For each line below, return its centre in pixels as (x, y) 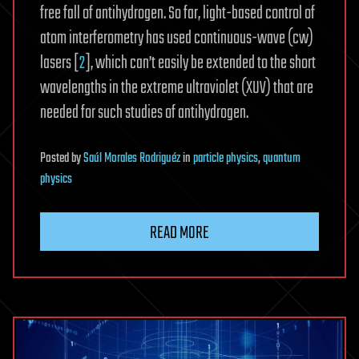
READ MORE (179, 234)
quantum (282, 159)
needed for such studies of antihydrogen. (144, 113)
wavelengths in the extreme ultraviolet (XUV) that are (177, 89)
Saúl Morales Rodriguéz (132, 159)
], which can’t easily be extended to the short (200, 64)
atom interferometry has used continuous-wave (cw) (177, 39)
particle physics (226, 159)
